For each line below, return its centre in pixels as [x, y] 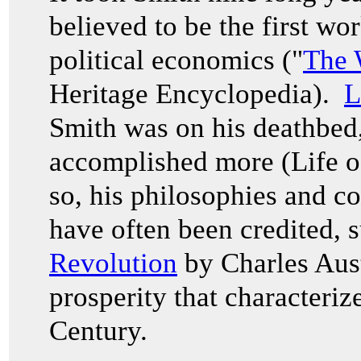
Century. [98, 331]
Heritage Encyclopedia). [197, 94]
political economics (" [176, 60]
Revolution [113, 263]
